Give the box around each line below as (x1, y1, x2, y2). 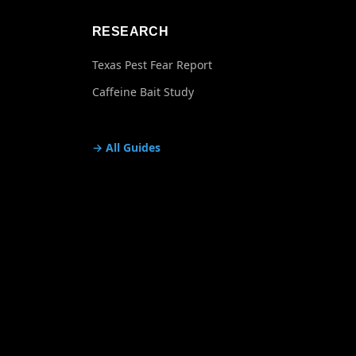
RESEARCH (92, 25, 169, 38)
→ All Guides (92, 140, 161, 155)
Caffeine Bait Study (92, 84, 194, 99)
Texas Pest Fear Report (92, 57, 212, 72)
